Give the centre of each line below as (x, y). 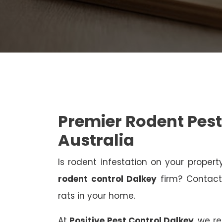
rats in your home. (97, 196)
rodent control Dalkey (108, 179)
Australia (96, 140)
